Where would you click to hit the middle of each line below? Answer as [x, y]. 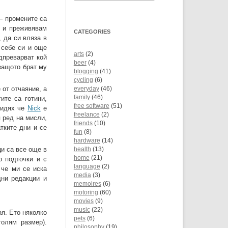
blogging [86, 72]
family [82, 97]
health [82, 149]
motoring [86, 193]
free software [91, 106]
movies [83, 201]
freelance [87, 115]
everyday [86, 89]
